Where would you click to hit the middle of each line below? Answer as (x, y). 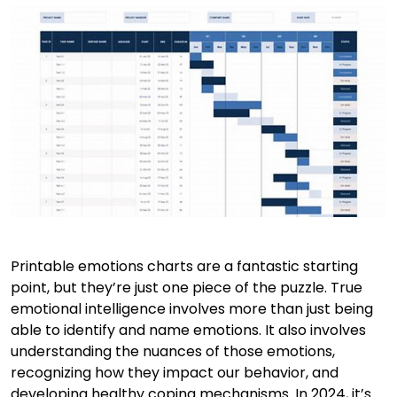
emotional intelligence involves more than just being (192, 309)
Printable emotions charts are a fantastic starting (184, 267)
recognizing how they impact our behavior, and (175, 373)
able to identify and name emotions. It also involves (188, 331)
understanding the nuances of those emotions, (173, 352)
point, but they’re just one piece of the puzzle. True (187, 288)
